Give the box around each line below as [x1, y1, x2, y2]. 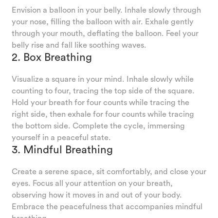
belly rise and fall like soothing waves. [12, 39, 146, 50]
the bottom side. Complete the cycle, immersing [12, 120, 185, 130]
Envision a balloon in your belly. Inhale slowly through [12, 4, 201, 15]
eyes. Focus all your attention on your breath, [12, 178, 173, 188]
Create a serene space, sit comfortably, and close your [12, 166, 206, 176]
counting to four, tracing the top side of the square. [12, 85, 195, 95]
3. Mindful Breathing [12, 142, 113, 156]
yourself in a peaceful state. [12, 132, 111, 142]
